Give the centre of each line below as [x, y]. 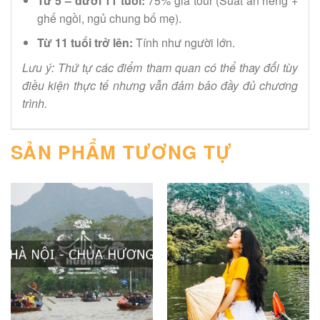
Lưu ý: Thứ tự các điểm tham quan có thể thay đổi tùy [160, 67]
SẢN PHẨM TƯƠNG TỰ [122, 152]
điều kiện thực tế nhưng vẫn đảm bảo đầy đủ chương [160, 85]
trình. [35, 103]
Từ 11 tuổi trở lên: [85, 43]
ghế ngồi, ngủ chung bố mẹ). [109, 18]
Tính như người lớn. [184, 43]
